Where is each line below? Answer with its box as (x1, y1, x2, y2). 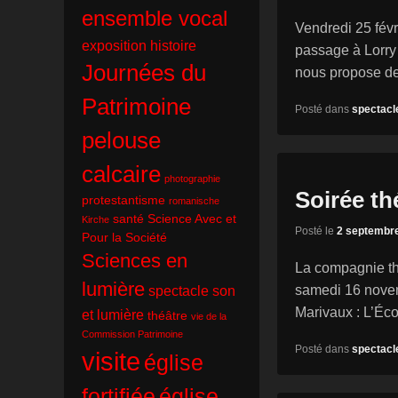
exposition (82, 37, 147, 54)
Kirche (82, 214, 109, 226)
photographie (164, 173, 220, 185)
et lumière (82, 306, 144, 323)
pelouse (82, 128, 161, 154)
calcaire (82, 162, 161, 187)
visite (82, 346, 140, 377)
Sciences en (82, 250, 187, 273)
